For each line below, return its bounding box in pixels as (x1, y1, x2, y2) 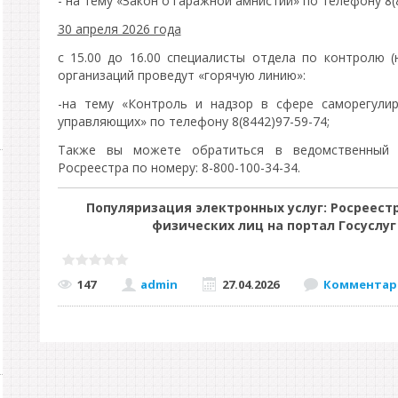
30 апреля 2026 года (57, 20, 181, 37)
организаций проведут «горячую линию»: (57, 67, 306, 84)
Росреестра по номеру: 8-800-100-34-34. (57, 159, 300, 176)
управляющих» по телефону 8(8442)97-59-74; (57, 113, 330, 130)
